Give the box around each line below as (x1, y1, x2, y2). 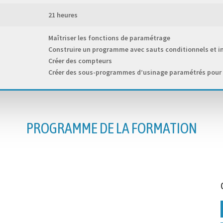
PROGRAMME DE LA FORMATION (26, 119, 197, 136)
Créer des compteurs (48, 56, 112, 66)
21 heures (48, 10, 78, 20)
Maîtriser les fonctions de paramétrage (48, 33, 170, 43)
